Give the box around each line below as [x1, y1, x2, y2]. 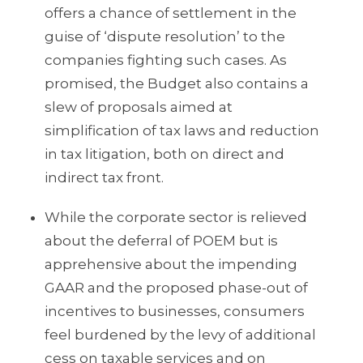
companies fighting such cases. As [45, 52, 287, 69]
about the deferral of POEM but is [45, 233, 278, 250]
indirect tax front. [45, 169, 164, 186]
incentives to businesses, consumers [45, 303, 305, 320]
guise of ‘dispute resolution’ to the [45, 28, 285, 45]
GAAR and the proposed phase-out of [45, 280, 308, 297]
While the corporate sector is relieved [45, 209, 307, 226]
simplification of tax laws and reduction [45, 122, 319, 139]
